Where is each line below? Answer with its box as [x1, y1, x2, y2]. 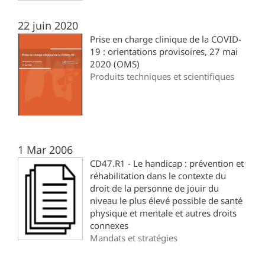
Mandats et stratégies [90, 231, 177, 244]
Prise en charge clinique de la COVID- [90, 33, 241, 45]
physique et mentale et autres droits [90, 206, 237, 219]
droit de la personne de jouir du [90, 182, 219, 194]
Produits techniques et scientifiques [90, 70, 234, 82]
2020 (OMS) [90, 57, 140, 70]
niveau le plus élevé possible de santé [90, 194, 243, 206]
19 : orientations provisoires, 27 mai [90, 45, 238, 57]
